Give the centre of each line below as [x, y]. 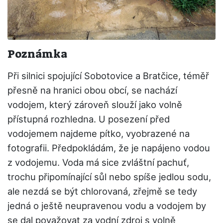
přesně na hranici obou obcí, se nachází [92, 90]
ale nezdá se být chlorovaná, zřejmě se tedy [102, 191]
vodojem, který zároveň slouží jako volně [95, 105]
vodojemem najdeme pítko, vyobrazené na [99, 134]
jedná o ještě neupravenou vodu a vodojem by [107, 206]
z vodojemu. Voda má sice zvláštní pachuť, [98, 163]
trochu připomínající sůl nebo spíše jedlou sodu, [109, 177]
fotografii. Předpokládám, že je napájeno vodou [109, 148]
